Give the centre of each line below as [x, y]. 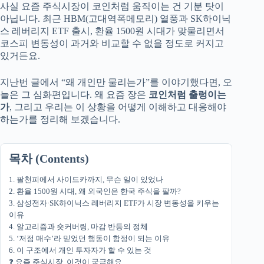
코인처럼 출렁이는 [187, 94]
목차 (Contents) [49, 158]
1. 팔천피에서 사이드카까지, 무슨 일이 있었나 [86, 179]
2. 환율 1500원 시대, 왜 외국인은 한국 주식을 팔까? [95, 191]
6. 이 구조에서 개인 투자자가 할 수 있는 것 [80, 250]
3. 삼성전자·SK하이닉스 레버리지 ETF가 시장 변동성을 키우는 [114, 203]
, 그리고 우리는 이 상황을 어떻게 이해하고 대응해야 [118, 107]
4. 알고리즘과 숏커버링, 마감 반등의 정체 [78, 226]
